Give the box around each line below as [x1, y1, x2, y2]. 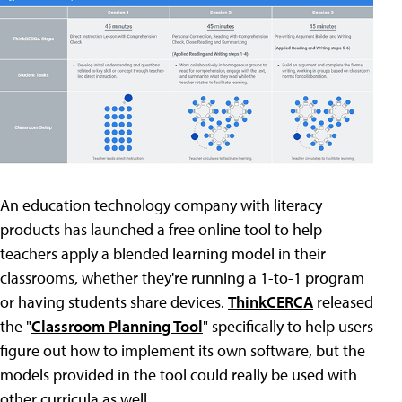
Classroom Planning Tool [31, 315, 203, 336]
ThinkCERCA [228, 291, 313, 312]
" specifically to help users [203, 315, 373, 336]
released [313, 291, 373, 312]
